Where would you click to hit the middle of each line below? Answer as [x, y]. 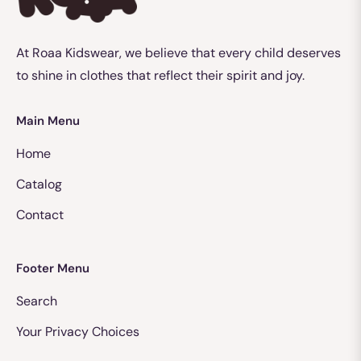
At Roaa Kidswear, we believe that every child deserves [178, 53]
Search [37, 301]
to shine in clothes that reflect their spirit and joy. [160, 76]
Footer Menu [53, 269]
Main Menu [48, 121]
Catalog [39, 185]
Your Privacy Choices [78, 332]
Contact [40, 215]
